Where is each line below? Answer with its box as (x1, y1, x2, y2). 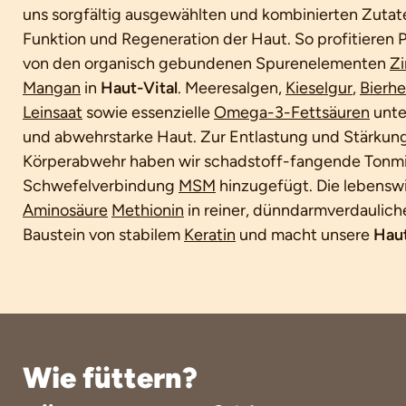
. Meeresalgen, (178, 78, 285, 98)
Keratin (184, 225, 236, 245)
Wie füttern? (23, 361, 198, 395)
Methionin (111, 200, 184, 220)
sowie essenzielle (82, 102, 214, 122)
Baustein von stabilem (23, 225, 184, 245)
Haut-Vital (101, 78, 178, 98)
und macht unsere (236, 225, 373, 245)
